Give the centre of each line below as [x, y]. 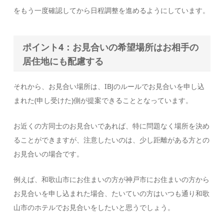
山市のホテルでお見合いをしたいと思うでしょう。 [94, 207]
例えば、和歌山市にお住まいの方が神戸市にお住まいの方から [112, 179]
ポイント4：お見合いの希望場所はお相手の [111, 47]
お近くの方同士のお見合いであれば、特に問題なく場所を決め [112, 126]
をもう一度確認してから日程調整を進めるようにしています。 [112, 10]
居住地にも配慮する [63, 61]
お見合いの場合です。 [49, 154]
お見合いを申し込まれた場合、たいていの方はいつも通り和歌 [112, 193]
